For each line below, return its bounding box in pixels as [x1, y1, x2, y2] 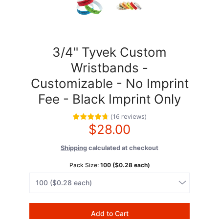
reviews [121, 112, 145, 121]
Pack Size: [69, 161, 100, 169]
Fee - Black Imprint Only [38, 91, 181, 107]
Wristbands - [71, 60, 148, 75]
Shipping [61, 144, 87, 152]
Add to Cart [90, 209, 129, 218]
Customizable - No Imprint [30, 75, 189, 91]
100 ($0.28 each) [100, 161, 150, 169]
